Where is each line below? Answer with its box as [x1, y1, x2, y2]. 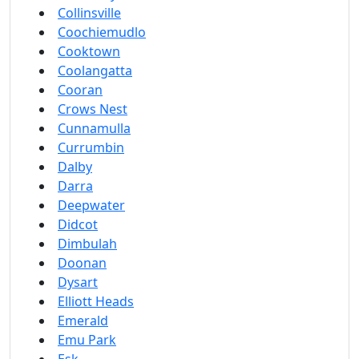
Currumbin [58, 139, 124, 156]
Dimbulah [58, 235, 117, 252]
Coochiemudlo [58, 23, 146, 41]
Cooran [58, 81, 103, 99]
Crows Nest [58, 100, 127, 118]
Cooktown [58, 42, 120, 60]
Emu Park [58, 331, 116, 349]
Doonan [58, 254, 107, 272]
